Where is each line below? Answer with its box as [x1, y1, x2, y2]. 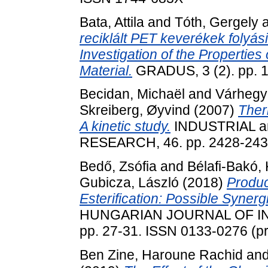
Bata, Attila [80, 14, 144, 30]
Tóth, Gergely [175, 14, 258, 30]
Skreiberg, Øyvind [80, 102, 190, 118]
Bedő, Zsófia [80, 159, 157, 175]
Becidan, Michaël [80, 86, 185, 102]
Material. [80, 62, 132, 78]
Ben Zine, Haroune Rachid [80, 247, 243, 263]
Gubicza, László [80, 175, 179, 191]
